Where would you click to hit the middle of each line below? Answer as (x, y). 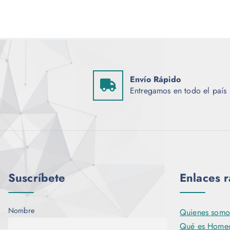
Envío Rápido (155, 80)
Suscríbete (37, 178)
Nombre (21, 211)
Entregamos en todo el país (178, 91)
